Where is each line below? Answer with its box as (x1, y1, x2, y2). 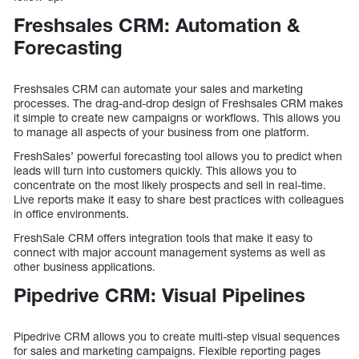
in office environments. (14, 207, 129, 221)
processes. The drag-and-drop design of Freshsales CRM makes (14, 96, 343, 111)
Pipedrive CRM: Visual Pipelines (14, 284, 305, 307)
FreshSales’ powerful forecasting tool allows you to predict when (14, 149, 342, 163)
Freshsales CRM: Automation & (14, 14, 300, 37)
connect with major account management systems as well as (14, 245, 325, 260)
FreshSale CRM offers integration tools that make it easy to (14, 231, 313, 245)
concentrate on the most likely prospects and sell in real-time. (14, 178, 326, 192)
